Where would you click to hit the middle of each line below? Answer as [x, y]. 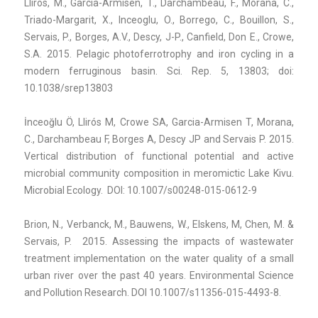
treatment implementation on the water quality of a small [159, 258]
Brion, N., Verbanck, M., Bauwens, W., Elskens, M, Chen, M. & [159, 224]
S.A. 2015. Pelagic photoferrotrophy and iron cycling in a [159, 54]
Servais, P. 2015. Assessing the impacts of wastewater [159, 241]
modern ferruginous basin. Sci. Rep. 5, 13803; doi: [159, 71]
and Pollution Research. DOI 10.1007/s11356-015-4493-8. [153, 292]
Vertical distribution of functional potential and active [159, 156]
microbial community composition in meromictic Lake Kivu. [159, 173]
